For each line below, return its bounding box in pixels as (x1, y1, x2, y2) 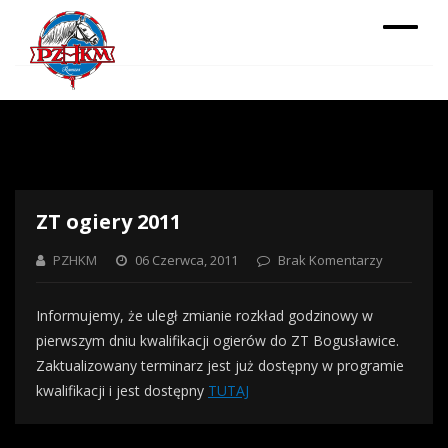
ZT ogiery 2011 (36, 208, 181, 235)
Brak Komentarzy (275, 251, 383, 269)
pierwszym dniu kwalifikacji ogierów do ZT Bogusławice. (36, 331, 399, 350)
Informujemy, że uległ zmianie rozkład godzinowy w (36, 306, 373, 325)
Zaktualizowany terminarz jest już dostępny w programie (36, 356, 404, 375)
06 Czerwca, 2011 (132, 251, 238, 269)
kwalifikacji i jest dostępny (36, 381, 208, 400)
